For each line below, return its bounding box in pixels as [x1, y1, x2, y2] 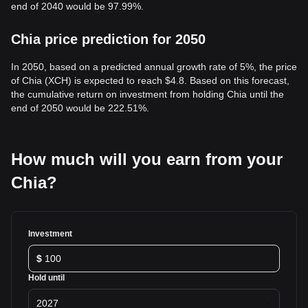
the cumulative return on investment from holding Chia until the [11, 89, 284, 100]
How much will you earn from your [11, 150, 283, 168]
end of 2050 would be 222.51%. [11, 102, 149, 113]
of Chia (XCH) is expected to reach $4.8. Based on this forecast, [11, 75, 289, 86]
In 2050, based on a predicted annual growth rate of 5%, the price [11, 61, 297, 72]
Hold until [28, 273, 65, 283]
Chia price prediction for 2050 [11, 32, 206, 47]
